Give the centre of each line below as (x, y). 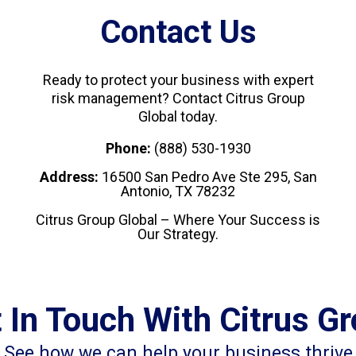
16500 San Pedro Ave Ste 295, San (207, 177)
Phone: (130, 149)
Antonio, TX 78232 (178, 192)
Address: (69, 177)
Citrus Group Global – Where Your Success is (178, 220)
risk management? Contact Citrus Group (178, 99)
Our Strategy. (178, 234)
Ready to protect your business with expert (178, 80)
